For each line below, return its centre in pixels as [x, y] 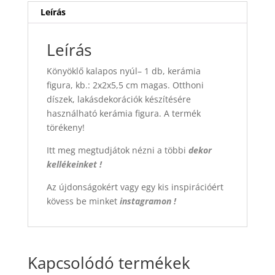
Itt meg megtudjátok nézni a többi [117, 150]
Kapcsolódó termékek [109, 262]
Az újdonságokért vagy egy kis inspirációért [135, 187]
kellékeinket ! [74, 164]
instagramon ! [148, 201]
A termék [182, 113]
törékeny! [65, 127]
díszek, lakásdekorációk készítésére [118, 99]
